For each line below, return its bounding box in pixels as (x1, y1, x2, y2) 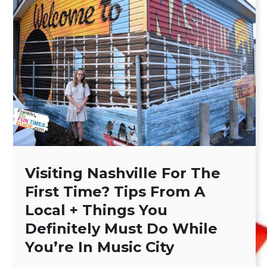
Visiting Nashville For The (25, 164, 221, 182)
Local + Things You (25, 201, 167, 219)
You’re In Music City (25, 238, 174, 256)
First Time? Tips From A (25, 182, 205, 200)
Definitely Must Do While (25, 219, 218, 237)
